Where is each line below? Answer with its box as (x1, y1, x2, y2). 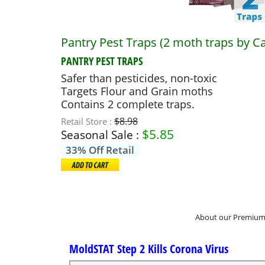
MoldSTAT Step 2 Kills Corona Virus (69, 240, 228, 257)
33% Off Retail (66, 143, 135, 157)
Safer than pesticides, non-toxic (61, 71, 217, 85)
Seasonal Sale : (61, 127, 139, 142)
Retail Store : (61, 115, 114, 127)
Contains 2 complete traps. (61, 97, 195, 111)
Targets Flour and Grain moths (61, 84, 213, 98)
